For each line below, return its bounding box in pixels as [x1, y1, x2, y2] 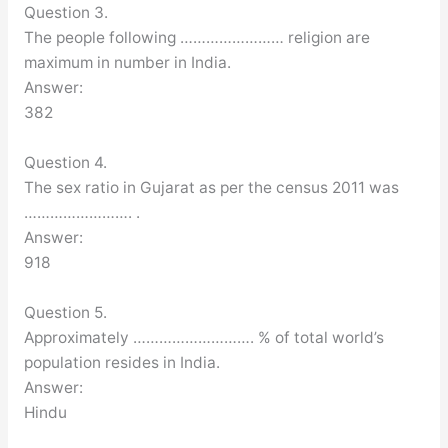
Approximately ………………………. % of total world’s [23, 327, 384, 347]
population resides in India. [23, 352, 220, 372]
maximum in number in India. [23, 52, 231, 72]
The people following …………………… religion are [23, 27, 370, 47]
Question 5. [23, 302, 107, 322]
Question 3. [23, 2, 108, 22]
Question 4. [23, 152, 107, 172]
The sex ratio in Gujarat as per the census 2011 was [23, 177, 399, 197]
